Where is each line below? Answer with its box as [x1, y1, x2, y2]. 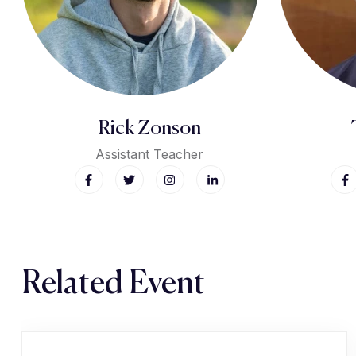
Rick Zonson [98, 119, 201, 138]
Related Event [21, 269, 205, 300]
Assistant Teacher [95, 146, 204, 162]
